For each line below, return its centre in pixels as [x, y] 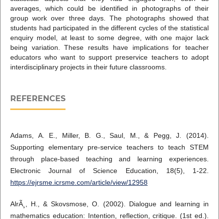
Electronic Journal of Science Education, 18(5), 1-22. [109, 171]
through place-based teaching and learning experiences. [109, 159]
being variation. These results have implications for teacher [109, 48]
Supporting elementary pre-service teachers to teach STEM [109, 147]
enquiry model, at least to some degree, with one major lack [109, 38]
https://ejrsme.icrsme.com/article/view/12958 [79, 183]
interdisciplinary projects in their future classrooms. [88, 67]
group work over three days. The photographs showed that [109, 18]
